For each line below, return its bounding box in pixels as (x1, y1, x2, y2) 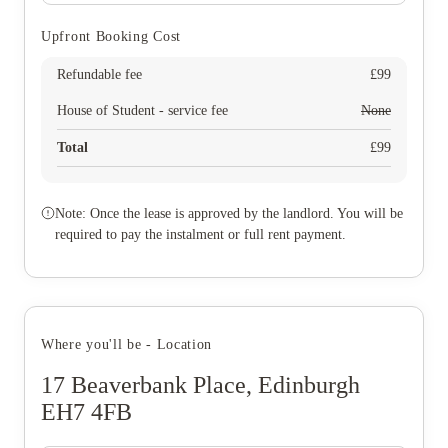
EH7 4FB (41, 399, 132, 426)
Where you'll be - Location (41, 336, 213, 352)
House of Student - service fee (57, 102, 228, 118)
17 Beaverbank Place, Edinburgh (41, 372, 360, 399)
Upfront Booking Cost (41, 28, 181, 44)
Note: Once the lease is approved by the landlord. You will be (55, 205, 403, 221)
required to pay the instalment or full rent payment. (55, 226, 346, 242)
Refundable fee (57, 66, 142, 82)
